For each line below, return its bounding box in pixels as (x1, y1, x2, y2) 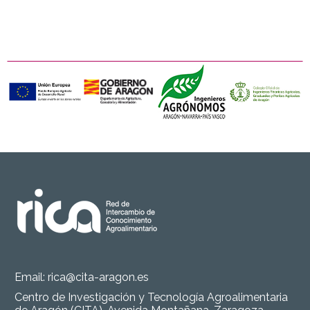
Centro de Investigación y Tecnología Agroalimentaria (15, 291, 288, 304)
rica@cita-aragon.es (48, 271, 149, 284)
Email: (15, 271, 48, 284)
